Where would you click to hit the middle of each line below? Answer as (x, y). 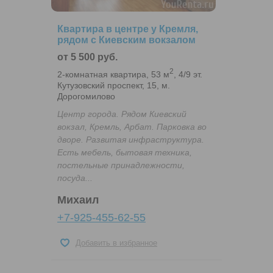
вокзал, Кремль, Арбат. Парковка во (132, 126)
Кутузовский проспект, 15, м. (114, 85)
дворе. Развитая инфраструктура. (131, 139)
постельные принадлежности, (121, 165)
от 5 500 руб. (87, 57)
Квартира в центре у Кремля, (128, 29)
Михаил (78, 200)
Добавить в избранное (116, 243)
